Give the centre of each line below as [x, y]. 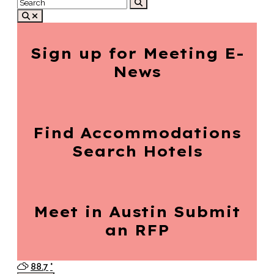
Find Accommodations [137, 132]
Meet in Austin [101, 212]
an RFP [137, 230]
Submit [204, 212]
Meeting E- [190, 53]
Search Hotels [137, 151]
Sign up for [83, 53]
